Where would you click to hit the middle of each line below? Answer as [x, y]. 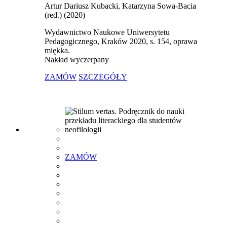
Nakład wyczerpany [77, 60]
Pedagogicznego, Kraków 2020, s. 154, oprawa [121, 42]
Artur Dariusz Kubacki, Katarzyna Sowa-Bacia [120, 6]
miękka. [57, 51]
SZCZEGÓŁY [103, 77]
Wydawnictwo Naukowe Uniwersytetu [107, 32]
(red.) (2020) [65, 15]
